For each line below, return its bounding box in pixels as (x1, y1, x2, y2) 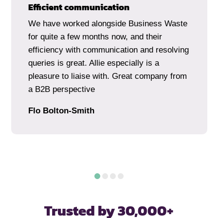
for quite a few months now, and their (28, 32, 162, 42)
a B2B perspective (28, 85, 95, 94)
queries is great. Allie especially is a (28, 58, 159, 68)
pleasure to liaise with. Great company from (28, 72, 187, 81)
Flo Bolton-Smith (28, 106, 94, 116)
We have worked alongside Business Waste (28, 19, 187, 29)
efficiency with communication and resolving (28, 45, 189, 55)
